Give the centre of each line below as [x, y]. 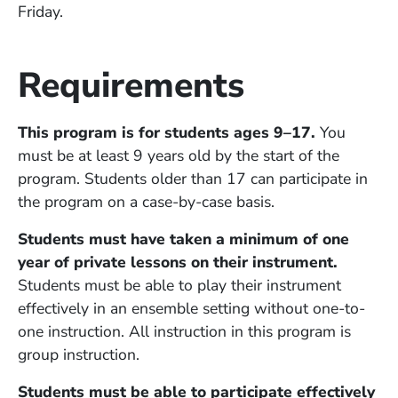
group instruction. [81, 354]
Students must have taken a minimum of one [183, 239]
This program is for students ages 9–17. [167, 132]
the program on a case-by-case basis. [146, 201]
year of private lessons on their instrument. [178, 262]
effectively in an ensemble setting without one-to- [191, 308]
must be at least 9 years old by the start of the [179, 155]
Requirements [131, 85]
